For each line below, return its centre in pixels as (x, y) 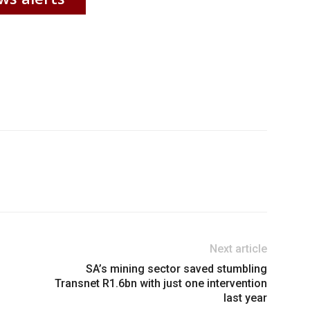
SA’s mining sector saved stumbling (176, 269)
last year (245, 298)
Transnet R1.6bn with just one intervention (161, 284)
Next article (238, 249)
